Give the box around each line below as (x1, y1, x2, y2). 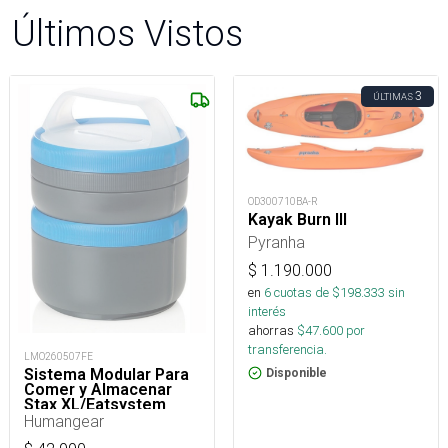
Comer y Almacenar (24, 380, 172, 400)
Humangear (24, 411, 104, 432)
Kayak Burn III (248, 210, 347, 230)
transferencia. (248, 341, 327, 359)
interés (248, 303, 286, 321)
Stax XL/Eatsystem (24, 395, 166, 415)
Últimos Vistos (12, 11, 243, 56)
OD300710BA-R (248, 195, 318, 209)
